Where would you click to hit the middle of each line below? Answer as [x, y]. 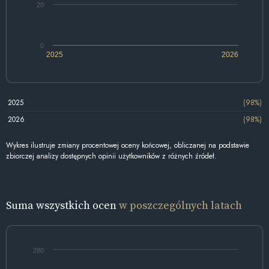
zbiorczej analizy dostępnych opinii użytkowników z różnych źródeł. [111, 156]
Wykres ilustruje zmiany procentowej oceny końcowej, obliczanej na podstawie [128, 145]
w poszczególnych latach [180, 205]
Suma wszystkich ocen [62, 205]
